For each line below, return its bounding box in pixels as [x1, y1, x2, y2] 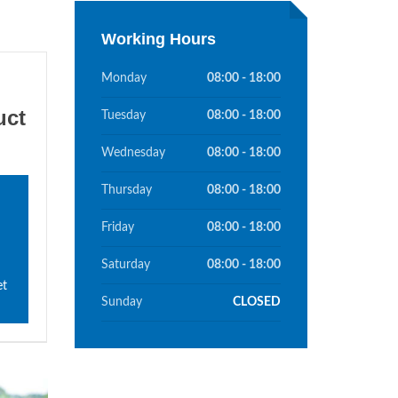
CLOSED [233, 296, 281, 308]
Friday [100, 221, 134, 234]
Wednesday [100, 147, 165, 159]
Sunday [100, 296, 142, 308]
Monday [100, 72, 147, 84]
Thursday [100, 184, 152, 196]
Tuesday [100, 109, 146, 122]
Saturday [100, 259, 150, 271]
